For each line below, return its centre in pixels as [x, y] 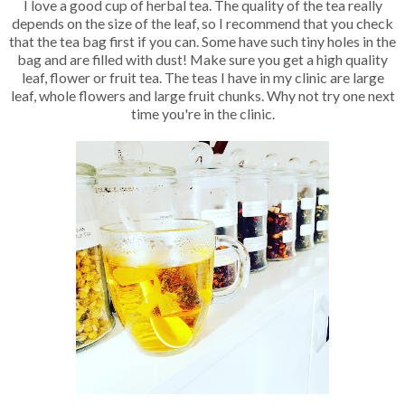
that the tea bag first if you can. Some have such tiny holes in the [202, 41]
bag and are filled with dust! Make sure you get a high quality [202, 59]
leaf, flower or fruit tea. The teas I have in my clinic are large [202, 77]
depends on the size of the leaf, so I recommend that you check [202, 23]
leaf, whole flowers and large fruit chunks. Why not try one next [202, 95]
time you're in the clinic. [202, 113]
